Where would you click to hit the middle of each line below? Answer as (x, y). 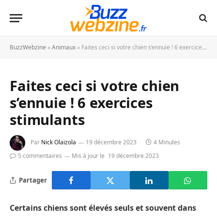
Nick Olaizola (59, 142)
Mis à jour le (88, 156)
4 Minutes (167, 142)
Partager (33, 180)
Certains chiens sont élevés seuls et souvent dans (103, 208)
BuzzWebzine (28, 47)
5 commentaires (40, 156)
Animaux (64, 47)
